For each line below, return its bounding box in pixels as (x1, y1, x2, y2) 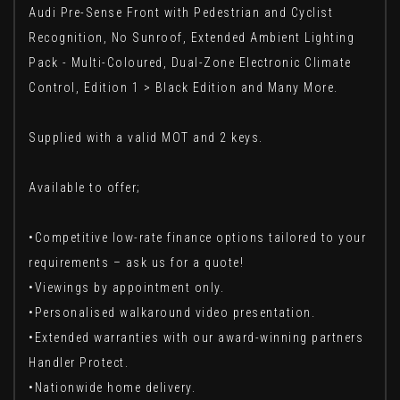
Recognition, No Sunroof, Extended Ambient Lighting (29, 30, 354, 46)
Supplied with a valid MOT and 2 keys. (29, 130, 263, 146)
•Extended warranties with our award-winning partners (29, 330, 363, 346)
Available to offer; (29, 180, 141, 196)
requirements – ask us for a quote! (29, 255, 244, 271)
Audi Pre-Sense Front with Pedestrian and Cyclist (29, 5, 333, 21)
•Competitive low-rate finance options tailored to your (29, 230, 366, 246)
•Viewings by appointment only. (29, 280, 224, 296)
